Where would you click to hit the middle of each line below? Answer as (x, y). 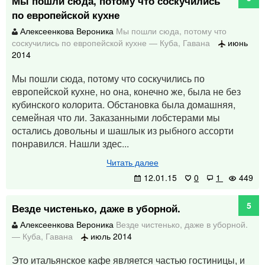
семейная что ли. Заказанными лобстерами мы (116, 117)
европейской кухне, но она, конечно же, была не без (126, 91)
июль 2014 (110, 236)
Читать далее (132, 162)
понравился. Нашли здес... (70, 143)
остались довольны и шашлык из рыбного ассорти (123, 130)
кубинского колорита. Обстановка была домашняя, (124, 104)
